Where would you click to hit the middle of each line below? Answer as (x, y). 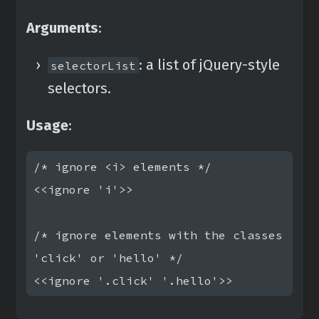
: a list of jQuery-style (209, 64)
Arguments (62, 27)
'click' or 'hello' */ (108, 257)
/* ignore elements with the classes (158, 235)
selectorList (93, 65)
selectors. (79, 88)
